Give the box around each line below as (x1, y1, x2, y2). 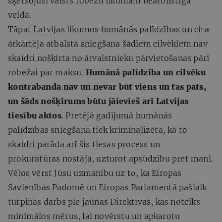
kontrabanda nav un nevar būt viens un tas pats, (8, 81, 207, 92)
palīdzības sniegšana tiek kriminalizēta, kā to (8, 124, 188, 135)
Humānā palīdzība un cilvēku (85, 67, 206, 77)
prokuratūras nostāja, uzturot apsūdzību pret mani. (8, 153, 214, 164)
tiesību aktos (8, 110, 61, 120)
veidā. (8, 9, 32, 20)
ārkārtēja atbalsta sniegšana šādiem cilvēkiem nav (8, 38, 208, 49)
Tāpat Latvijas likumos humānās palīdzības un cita (8, 24, 209, 34)
